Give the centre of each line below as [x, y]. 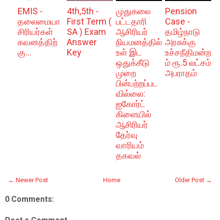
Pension [181, 11]
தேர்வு [126, 135]
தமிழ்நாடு [182, 31]
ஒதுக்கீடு [133, 62]
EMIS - [30, 11]
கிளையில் [133, 114]
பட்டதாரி [131, 21]
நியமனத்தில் [139, 42]
